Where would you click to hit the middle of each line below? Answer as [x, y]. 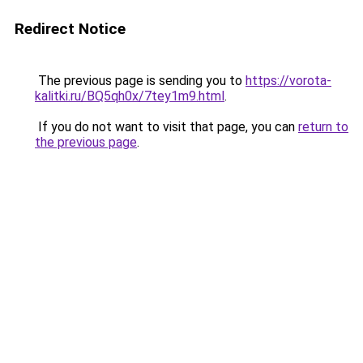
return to [323, 127]
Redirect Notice [70, 29]
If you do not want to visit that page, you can [167, 127]
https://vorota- [288, 81]
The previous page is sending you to [140, 81]
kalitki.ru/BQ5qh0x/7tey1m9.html [130, 96]
